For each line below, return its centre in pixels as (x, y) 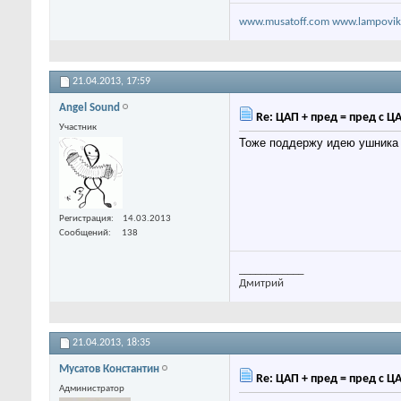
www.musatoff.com (284, 22)
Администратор (92, 388)
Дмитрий (261, 283)
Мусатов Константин (109, 369)
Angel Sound (90, 108)
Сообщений (84, 233)
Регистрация (85, 218)
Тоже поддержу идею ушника (319, 143)
